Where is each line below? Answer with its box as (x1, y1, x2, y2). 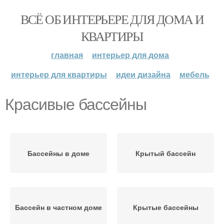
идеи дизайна (115, 68, 170, 80)
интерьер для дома (92, 49, 169, 60)
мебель (179, 68, 209, 80)
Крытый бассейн (135, 148, 195, 158)
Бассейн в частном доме (15, 202, 102, 212)
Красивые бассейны (5, 95, 146, 113)
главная (51, 49, 83, 60)
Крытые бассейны (132, 202, 198, 212)
